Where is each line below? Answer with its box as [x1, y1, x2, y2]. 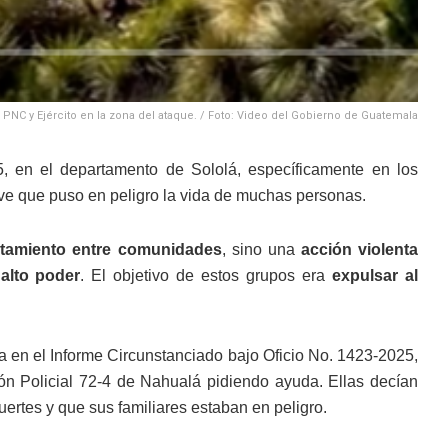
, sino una [221, 241, 301, 259]
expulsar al [332, 267, 419, 285]
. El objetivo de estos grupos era [80, 267, 333, 285]
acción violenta [300, 241, 419, 259]
